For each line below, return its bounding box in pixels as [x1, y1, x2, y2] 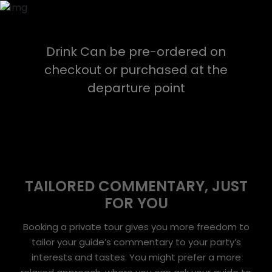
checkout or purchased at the [44, 61, 228, 78]
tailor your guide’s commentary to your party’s [31, 236, 241, 248]
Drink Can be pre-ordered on [46, 43, 226, 60]
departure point [87, 80, 185, 97]
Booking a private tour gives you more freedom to [22, 220, 250, 233]
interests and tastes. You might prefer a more [31, 251, 241, 263]
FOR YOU [104, 193, 168, 213]
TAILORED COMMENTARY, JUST [24, 176, 248, 196]
